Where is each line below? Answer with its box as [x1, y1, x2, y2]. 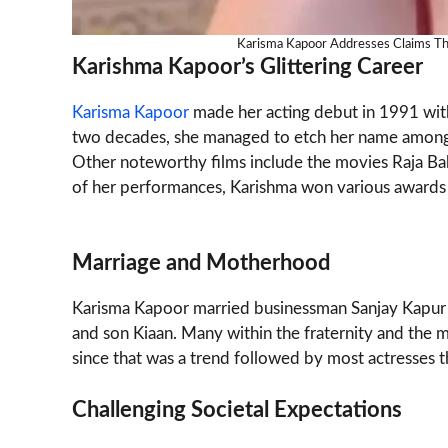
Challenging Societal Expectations [72, 398, 402, 421]
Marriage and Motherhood [72, 252, 330, 275]
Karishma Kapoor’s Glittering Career [72, 55, 423, 78]
